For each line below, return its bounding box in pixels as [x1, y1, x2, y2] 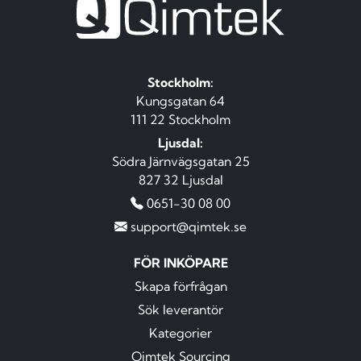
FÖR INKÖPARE [133, 255, 228, 272]
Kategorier [149, 325, 212, 342]
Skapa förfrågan [134, 278, 227, 295]
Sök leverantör [138, 301, 223, 318]
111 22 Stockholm [131, 111, 230, 128]
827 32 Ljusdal [138, 172, 223, 189]
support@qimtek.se [131, 218, 247, 235]
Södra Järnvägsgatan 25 [111, 153, 250, 170]
